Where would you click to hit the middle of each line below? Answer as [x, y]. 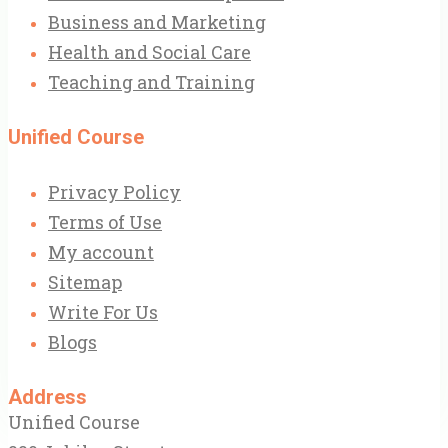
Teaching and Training [151, 82]
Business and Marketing [157, 22]
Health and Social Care [149, 52]
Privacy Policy [114, 192]
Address [47, 397]
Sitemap [85, 282]
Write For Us [103, 312]
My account [101, 252]
